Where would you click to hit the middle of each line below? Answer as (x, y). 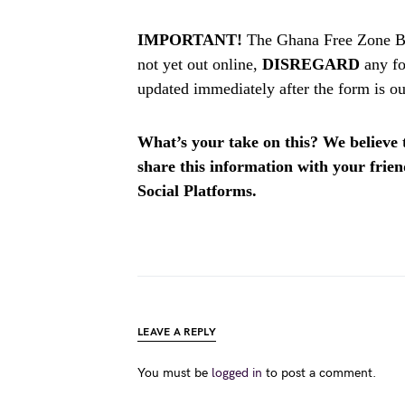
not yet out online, (200, 64)
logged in (237, 373)
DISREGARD (311, 64)
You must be (174, 373)
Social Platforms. (197, 191)
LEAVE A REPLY (177, 332)
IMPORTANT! (190, 40)
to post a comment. (319, 373)
